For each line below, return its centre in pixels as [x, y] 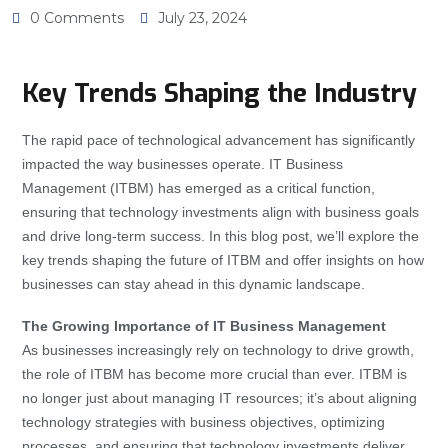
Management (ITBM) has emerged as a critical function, [198, 187]
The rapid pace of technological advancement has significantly [218, 139]
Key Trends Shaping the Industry [219, 93]
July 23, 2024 [202, 17]
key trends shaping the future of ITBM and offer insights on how [223, 259]
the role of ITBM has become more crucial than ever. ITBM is [214, 373]
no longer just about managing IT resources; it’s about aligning [219, 397]
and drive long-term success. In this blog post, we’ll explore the [220, 235]
